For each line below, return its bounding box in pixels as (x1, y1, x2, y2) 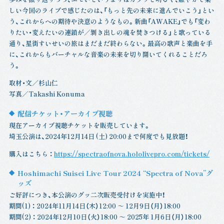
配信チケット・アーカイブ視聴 (17, 107, 113, 118)
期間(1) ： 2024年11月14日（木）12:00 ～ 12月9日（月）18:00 (8, 200, 180, 210)
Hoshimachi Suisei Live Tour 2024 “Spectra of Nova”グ (17, 167, 213, 178)
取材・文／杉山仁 (8, 78, 58, 88)
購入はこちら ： (8, 148, 54, 158)
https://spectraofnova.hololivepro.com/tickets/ (53, 148, 209, 158)
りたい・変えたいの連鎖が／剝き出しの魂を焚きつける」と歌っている (8, 27, 211, 37)
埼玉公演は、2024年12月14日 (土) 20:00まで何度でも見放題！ (8, 131, 188, 141)
